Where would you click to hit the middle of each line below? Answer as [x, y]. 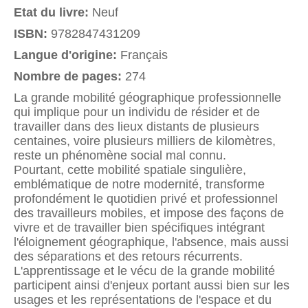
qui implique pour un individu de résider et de [137, 112]
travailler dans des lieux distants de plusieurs [136, 126]
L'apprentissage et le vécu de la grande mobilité [144, 271]
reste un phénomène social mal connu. [120, 155]
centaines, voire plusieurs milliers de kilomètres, [145, 141]
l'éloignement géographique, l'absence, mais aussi [151, 242]
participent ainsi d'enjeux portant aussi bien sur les [152, 285]
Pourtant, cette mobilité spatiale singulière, [130, 169]
